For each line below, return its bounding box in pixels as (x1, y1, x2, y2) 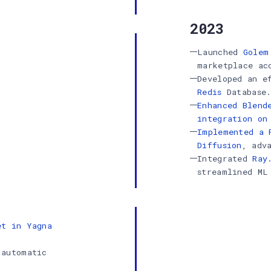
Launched (197, 47, 243, 57)
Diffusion (197, 140, 242, 151)
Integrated (197, 153, 253, 164)
